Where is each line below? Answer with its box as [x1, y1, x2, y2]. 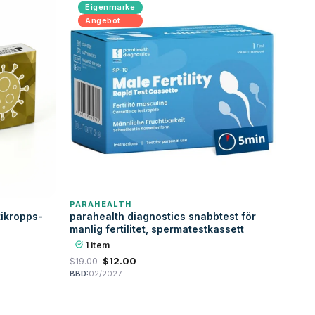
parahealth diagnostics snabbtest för [70, 210, 256, 222]
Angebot [85, 15, 121, 25]
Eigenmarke [85, 2, 136, 12]
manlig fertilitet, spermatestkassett [70, 223, 244, 235]
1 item [83, 240, 110, 250]
